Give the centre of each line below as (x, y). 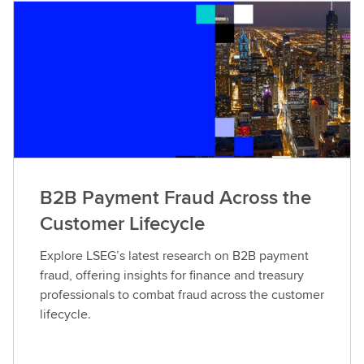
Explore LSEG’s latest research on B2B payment (174, 256)
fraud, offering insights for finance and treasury (172, 275)
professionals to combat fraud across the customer (182, 295)
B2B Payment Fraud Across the (175, 197)
